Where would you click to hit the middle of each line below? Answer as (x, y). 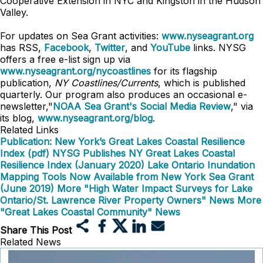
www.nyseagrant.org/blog (95, 118)
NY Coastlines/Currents (106, 83)
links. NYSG (220, 48)
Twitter (110, 48)
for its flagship (184, 71)
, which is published (202, 83)
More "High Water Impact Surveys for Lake (155, 188)
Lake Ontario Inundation (201, 165)
